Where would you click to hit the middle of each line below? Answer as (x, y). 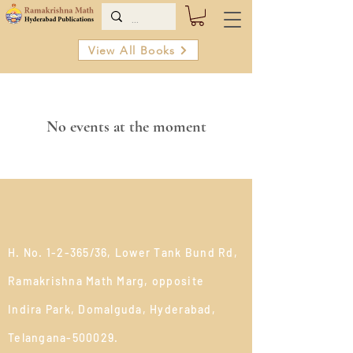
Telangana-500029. (63, 338)
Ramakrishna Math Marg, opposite (106, 281)
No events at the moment (126, 127)
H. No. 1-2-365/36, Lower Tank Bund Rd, (123, 253)
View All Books (132, 50)
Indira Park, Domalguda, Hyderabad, (112, 310)
